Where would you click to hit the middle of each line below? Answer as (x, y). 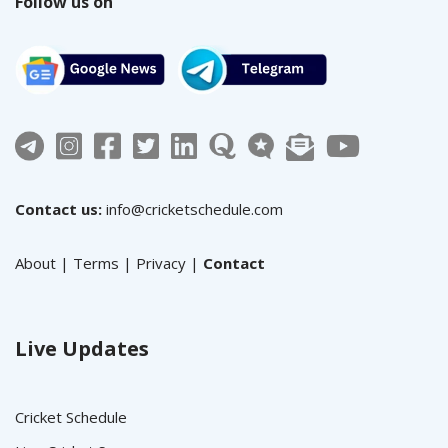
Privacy (161, 263)
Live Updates (82, 348)
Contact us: (58, 209)
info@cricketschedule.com (194, 209)
